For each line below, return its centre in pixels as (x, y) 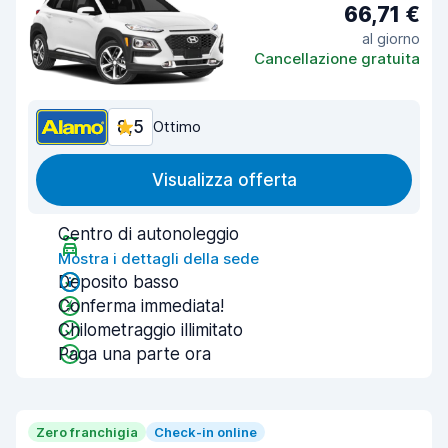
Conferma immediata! (141, 306)
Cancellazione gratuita (337, 58)
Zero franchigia (87, 432)
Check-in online (205, 432)
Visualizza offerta (224, 180)
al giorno (391, 38)
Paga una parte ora (134, 354)
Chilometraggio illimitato (150, 330)
